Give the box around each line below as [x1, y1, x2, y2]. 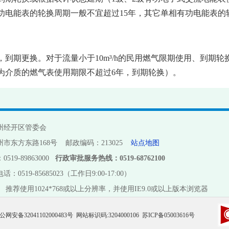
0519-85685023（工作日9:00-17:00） [18, 170, 131, 177]
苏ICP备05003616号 [142, 212, 195, 219]
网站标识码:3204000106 [73, 212, 142, 219]
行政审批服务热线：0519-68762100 [55, 154, 165, 162]
